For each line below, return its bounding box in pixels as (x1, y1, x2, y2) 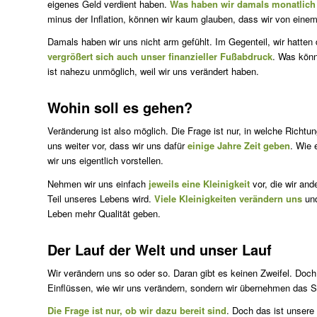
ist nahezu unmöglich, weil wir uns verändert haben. (47, 64, 259, 79)
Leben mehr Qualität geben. (47, 206, 161, 220)
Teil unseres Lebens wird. (47, 191, 154, 205)
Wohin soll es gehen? (47, 97, 192, 118)
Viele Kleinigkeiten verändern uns (154, 191, 305, 205)
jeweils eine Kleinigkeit (146, 176, 250, 190)
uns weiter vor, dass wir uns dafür (47, 139, 188, 153)
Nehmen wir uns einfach (47, 176, 146, 190)
